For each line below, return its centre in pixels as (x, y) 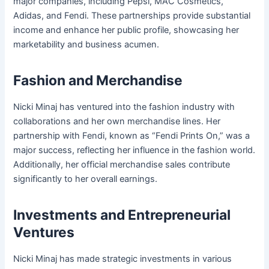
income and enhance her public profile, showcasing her (126, 30)
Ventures (44, 233)
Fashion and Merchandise (98, 81)
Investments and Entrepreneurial (122, 215)
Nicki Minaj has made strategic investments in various (123, 259)
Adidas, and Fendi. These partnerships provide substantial (132, 16)
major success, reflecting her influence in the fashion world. (134, 150)
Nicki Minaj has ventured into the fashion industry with (124, 107)
